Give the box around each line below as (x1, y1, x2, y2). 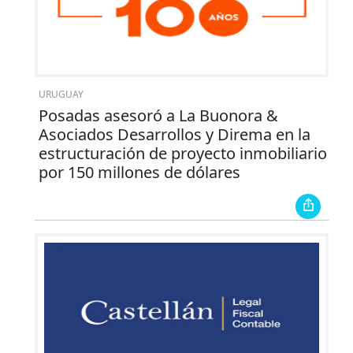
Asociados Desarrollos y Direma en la (38, 123, 310, 145)
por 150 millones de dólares (38, 161, 240, 183)
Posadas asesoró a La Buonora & (38, 104, 278, 126)
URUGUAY (38, 87, 84, 101)
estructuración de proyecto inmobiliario (38, 142, 327, 164)
